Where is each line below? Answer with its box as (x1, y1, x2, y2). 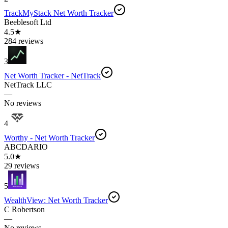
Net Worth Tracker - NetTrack (4, 71, 101, 80)
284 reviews (4, 36, 43, 45)
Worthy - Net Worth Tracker (4, 133, 95, 142)
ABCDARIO (4, 142, 48, 151)
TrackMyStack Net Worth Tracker (4, 8, 113, 17)
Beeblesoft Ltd (4, 17, 51, 26)
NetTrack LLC (4, 80, 52, 89)
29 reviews (4, 161, 39, 170)
